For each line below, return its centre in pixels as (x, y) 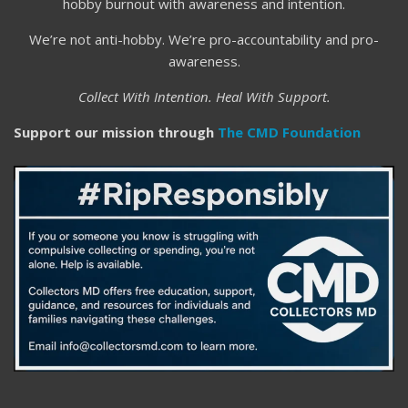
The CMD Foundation (289, 133)
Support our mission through (116, 133)
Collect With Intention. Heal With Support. (204, 97)
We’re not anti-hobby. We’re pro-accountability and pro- (204, 40)
